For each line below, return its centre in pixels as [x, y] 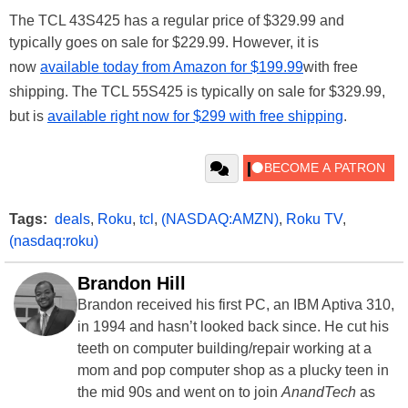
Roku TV [314, 219]
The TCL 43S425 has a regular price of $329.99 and [177, 21]
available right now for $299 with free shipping [195, 117]
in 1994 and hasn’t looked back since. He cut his [233, 327]
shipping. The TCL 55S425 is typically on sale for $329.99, [197, 92]
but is [28, 117]
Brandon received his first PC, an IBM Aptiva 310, [236, 305]
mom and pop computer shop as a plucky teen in [233, 371]
